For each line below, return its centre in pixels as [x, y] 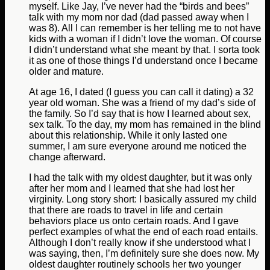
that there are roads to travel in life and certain [126, 210]
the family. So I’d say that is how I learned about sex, [140, 114]
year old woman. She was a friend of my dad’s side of [142, 103]
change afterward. [67, 157]
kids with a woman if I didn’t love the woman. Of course [145, 39]
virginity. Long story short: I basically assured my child [143, 199]
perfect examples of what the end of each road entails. [143, 232]
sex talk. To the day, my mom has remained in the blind [145, 125]
